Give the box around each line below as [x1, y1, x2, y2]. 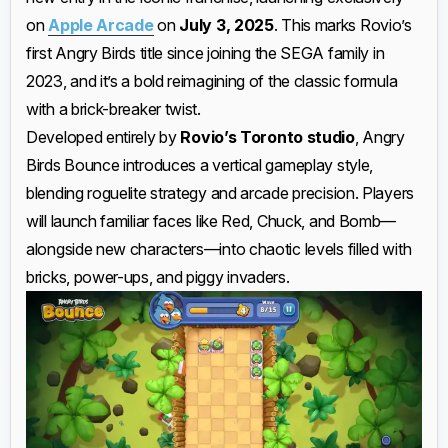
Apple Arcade [48, 15, 154, 35]
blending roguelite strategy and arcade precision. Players [26, 183, 414, 203]
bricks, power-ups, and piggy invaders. [26, 267, 290, 287]
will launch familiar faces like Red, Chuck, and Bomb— [26, 211, 397, 231]
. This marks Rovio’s [273, 15, 412, 35]
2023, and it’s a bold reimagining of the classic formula [26, 71, 398, 91]
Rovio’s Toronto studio [180, 127, 355, 147]
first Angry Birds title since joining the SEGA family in [26, 43, 385, 63]
